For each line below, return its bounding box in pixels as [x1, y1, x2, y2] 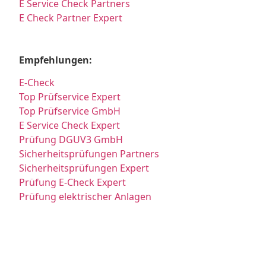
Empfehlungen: [19, 53, 93, 66]
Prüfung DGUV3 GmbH [19, 133, 123, 147]
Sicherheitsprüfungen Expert [19, 161, 150, 175]
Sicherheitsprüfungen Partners [19, 147, 160, 161]
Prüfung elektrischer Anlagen [19, 190, 152, 204]
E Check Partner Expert [19, 11, 123, 25]
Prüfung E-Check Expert [19, 176, 126, 189]
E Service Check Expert [19, 119, 125, 132]
